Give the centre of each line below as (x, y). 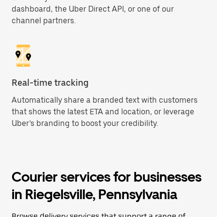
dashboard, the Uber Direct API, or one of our (93, 9)
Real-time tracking (50, 83)
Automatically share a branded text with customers (105, 100)
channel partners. (44, 21)
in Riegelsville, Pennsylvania (94, 194)
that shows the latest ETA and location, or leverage (103, 112)
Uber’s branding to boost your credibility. (85, 123)
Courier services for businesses (107, 177)
